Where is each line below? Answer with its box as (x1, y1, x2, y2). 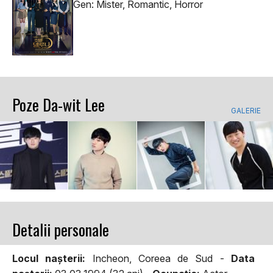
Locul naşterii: (12, 252, 86, 264)
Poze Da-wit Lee (12, 93, 105, 117)
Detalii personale (12, 217, 109, 241)
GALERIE (231, 106, 261, 116)
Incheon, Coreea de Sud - (85, 252, 232, 264)
